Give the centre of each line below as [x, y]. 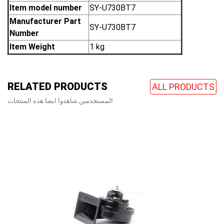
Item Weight [32, 46]
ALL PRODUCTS [183, 86]
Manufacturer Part [45, 21]
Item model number [46, 7]
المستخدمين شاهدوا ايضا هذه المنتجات [60, 100]
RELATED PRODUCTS [57, 87]
